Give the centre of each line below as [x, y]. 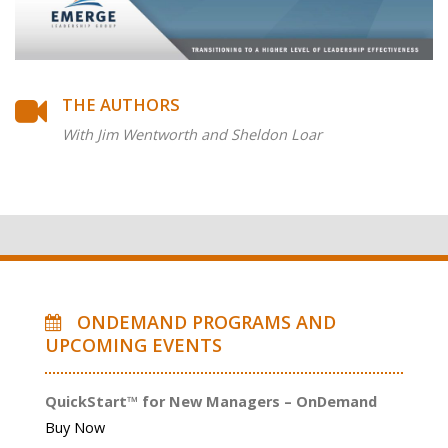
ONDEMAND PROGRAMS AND [198, 321]
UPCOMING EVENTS [133, 344]
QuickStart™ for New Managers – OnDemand [210, 401]
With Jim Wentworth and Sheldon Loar [192, 134]
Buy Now [74, 427]
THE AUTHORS [121, 104]
